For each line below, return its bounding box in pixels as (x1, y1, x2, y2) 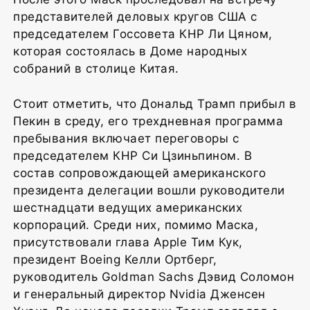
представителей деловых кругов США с (13, 9, 257, 24)
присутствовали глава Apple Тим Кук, (13, 235, 243, 249)
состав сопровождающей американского (13, 165, 266, 180)
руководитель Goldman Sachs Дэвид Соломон (13, 269, 294, 284)
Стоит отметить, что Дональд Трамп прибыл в (13, 96, 296, 111)
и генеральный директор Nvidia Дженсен (13, 286, 266, 301)
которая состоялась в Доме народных (13, 44, 247, 58)
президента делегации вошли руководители (13, 183, 285, 197)
